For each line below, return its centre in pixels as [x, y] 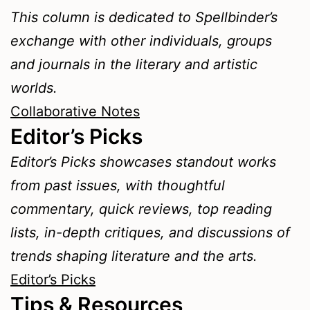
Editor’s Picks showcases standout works [143, 162]
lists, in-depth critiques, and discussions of [150, 232]
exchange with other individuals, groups [141, 41]
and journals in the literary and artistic [134, 64]
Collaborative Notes [75, 111]
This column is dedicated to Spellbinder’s [144, 17]
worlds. [34, 88]
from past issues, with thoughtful [118, 185]
